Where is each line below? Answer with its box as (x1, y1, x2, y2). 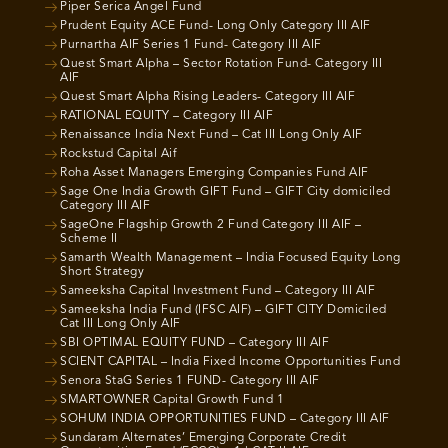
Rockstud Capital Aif (60, 147, 177, 160)
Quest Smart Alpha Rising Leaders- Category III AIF (60, 90, 355, 103)
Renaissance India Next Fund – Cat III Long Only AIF (60, 128, 363, 141)
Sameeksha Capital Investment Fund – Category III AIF (60, 284, 375, 297)
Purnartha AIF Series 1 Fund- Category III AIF (60, 38, 322, 51)
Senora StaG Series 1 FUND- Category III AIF (60, 374, 320, 387)
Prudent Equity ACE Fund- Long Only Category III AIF (60, 19, 371, 32)
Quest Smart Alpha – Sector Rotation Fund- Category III (60, 57, 382, 70)
